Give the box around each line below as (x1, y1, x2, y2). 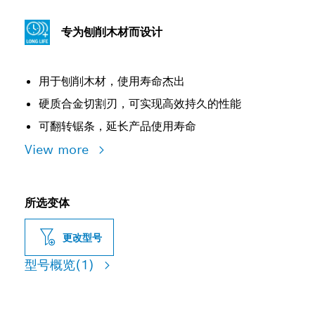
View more (25, 141, 93, 157)
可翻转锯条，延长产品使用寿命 (39, 119, 196, 134)
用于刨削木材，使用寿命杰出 (39, 74, 185, 89)
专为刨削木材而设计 (61, 25, 162, 39)
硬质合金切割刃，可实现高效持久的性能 (39, 96, 241, 111)
